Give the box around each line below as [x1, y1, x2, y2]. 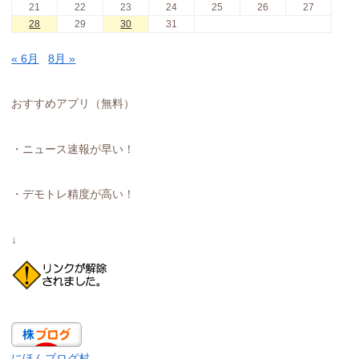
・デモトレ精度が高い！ [11, 188, 135, 201]
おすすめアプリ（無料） [11, 96, 135, 110]
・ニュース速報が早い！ [11, 142, 135, 155]
